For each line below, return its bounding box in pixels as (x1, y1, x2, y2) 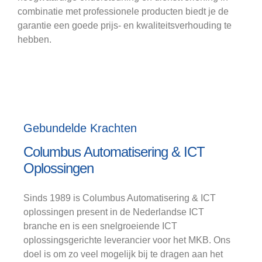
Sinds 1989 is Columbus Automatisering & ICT (23, 192, 216, 203)
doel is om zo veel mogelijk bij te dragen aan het (23, 249, 223, 259)
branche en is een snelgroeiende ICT (23, 220, 177, 231)
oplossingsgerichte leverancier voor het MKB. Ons (23, 235, 230, 245)
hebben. (18, 34, 51, 44)
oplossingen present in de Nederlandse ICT (23, 206, 204, 217)
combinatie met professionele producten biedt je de (18, 6, 229, 16)
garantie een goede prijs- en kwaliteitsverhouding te (18, 20, 232, 30)
